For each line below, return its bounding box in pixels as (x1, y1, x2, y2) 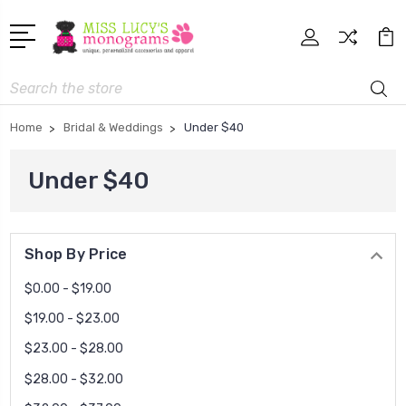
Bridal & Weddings (63, 121, 163, 135)
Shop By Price (24, 246, 128, 264)
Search (10, 75, 52, 92)
